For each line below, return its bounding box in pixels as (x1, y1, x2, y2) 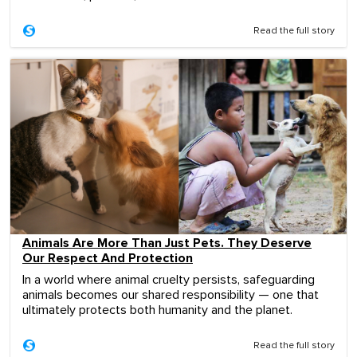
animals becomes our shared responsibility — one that (22, 288, 319, 301)
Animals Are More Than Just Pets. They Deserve (22, 234, 312, 251)
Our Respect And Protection (22, 249, 193, 266)
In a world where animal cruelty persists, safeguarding (22, 273, 315, 286)
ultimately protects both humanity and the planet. (22, 303, 292, 316)
